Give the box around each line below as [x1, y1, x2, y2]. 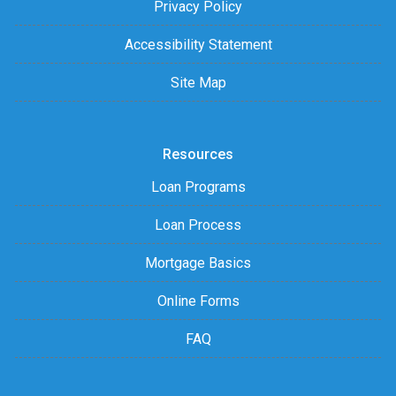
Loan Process [155, 216, 241, 233]
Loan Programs [150, 178, 246, 195]
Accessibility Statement [124, 35, 272, 53]
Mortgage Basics [145, 254, 251, 271]
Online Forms [156, 292, 240, 309]
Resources [163, 145, 233, 163]
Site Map [170, 73, 226, 91]
